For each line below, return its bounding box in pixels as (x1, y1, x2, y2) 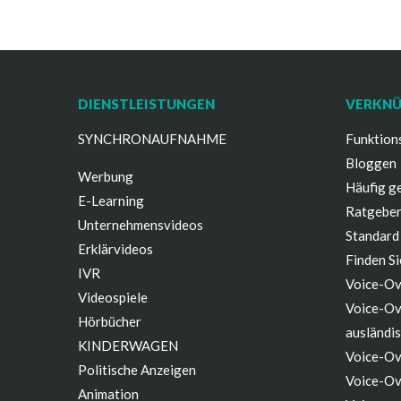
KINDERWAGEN (78, 337, 178, 354)
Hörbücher (78, 313, 141, 329)
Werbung (78, 168, 133, 184)
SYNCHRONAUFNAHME (78, 131, 226, 147)
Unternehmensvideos (78, 217, 203, 233)
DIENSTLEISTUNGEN (78, 96, 215, 112)
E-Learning (78, 192, 144, 209)
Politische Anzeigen (78, 362, 196, 378)
